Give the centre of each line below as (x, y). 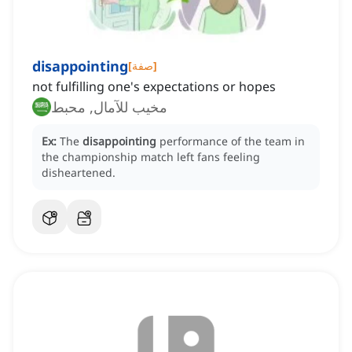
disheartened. (79, 173)
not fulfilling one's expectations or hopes (154, 87)
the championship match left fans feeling (151, 157)
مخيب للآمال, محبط (109, 107)
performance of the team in (232, 141)
